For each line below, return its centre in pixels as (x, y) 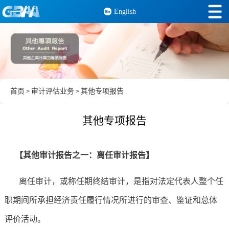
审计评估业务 (53, 91)
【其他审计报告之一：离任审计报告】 (79, 155)
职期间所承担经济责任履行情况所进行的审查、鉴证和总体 (111, 200)
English (125, 12)
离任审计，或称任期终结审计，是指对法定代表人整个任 (114, 181)
